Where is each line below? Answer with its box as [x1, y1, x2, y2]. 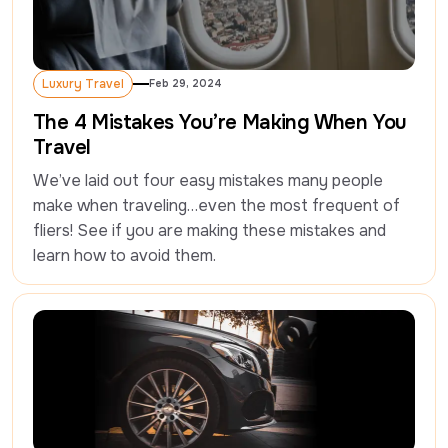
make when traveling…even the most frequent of [33, 195, 400, 217]
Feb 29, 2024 [149, 77, 222, 91]
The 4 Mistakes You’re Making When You [33, 110, 407, 136]
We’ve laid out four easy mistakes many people [33, 170, 383, 192]
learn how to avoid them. [33, 245, 216, 267]
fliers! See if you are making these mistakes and [33, 220, 386, 242]
